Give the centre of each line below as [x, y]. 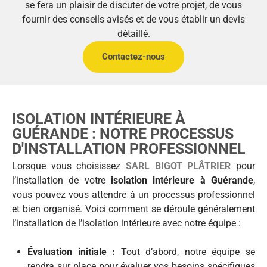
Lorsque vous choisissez [69, 166]
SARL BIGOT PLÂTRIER [178, 166]
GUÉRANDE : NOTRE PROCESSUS [123, 133]
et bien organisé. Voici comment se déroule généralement [133, 209]
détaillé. [133, 33]
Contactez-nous [133, 56]
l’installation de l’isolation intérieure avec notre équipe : [126, 223]
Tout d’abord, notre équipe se [185, 252]
